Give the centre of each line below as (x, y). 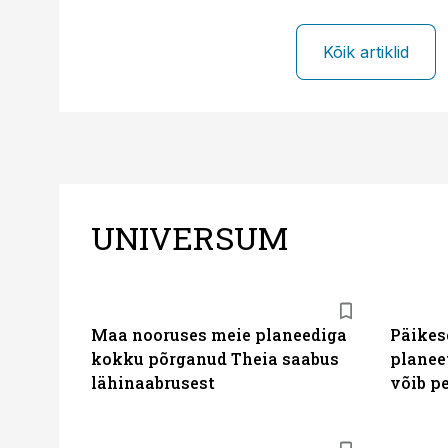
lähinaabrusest (153, 382)
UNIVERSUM (189, 237)
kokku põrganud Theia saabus (215, 358)
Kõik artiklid (365, 52)
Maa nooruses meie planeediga (219, 334)
